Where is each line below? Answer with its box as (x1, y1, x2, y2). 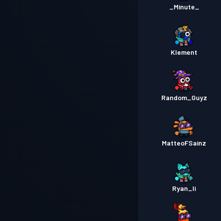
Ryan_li (172, 184, 196, 193)
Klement (171, 48, 198, 57)
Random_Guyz (161, 93, 207, 102)
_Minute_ (169, 2, 199, 11)
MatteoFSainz (162, 139, 207, 147)
